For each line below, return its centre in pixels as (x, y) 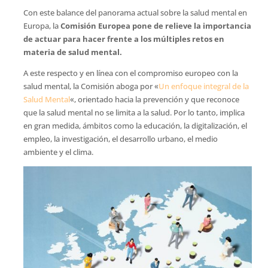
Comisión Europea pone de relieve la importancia (156, 26)
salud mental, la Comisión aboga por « (91, 86)
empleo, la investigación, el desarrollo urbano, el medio (120, 139)
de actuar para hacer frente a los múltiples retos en (124, 39)
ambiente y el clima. (58, 152)
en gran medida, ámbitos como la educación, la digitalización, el (135, 126)
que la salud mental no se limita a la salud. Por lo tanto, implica (134, 112)
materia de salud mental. (72, 52)
